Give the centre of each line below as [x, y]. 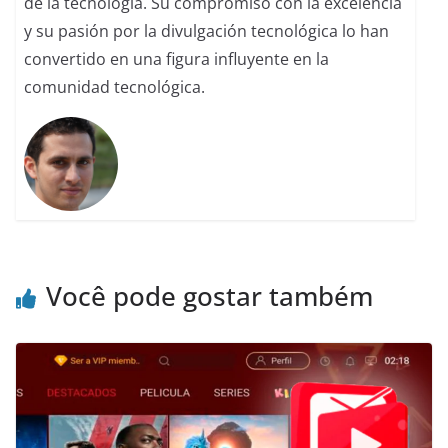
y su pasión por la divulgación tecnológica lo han [207, 31]
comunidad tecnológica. [115, 87]
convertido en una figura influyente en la [177, 59]
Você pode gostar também [209, 295]
